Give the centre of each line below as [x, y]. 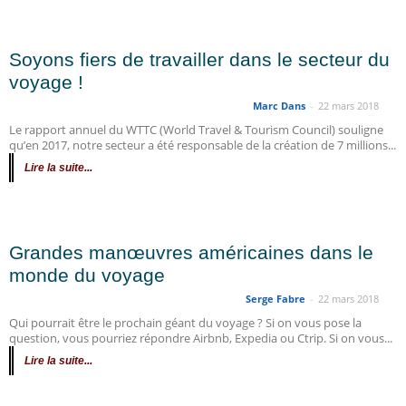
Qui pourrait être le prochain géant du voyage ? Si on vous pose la [185, 323]
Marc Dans [279, 106]
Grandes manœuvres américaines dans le [191, 252]
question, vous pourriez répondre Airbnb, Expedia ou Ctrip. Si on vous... [201, 338]
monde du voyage [87, 275]
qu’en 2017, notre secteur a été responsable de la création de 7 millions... [203, 145]
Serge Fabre [275, 299]
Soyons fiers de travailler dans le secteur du [199, 59]
